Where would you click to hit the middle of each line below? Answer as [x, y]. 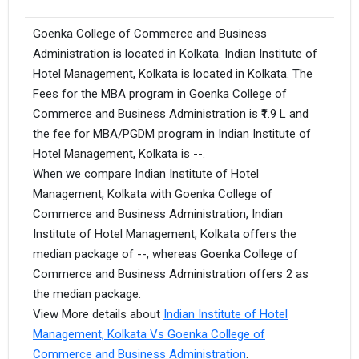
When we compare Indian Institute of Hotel [146, 173]
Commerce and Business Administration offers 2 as [171, 274]
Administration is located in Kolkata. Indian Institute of [175, 53]
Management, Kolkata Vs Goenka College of [149, 334]
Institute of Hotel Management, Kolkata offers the [165, 234]
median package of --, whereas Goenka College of [165, 254]
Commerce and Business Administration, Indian [158, 214]
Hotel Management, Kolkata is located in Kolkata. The [173, 73]
